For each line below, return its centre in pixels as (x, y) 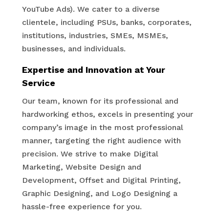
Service (38, 83)
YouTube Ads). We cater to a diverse (91, 9)
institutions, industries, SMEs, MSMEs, (95, 35)
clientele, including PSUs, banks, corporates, (107, 22)
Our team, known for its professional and (100, 101)
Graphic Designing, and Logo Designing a (99, 193)
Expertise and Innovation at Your (93, 70)
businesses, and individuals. (74, 49)
